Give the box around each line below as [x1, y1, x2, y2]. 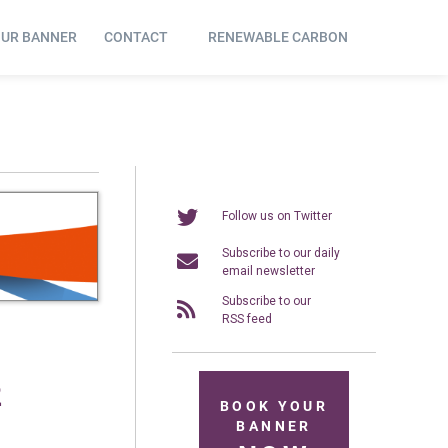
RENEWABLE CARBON [208, 29, 349, 45]
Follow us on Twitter [222, 208, 332, 223]
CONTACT [103, 29, 168, 45]
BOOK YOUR [219, 398, 329, 415]
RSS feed [222, 311, 272, 326]
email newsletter [222, 263, 315, 278]
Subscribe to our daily [222, 245, 340, 260]
